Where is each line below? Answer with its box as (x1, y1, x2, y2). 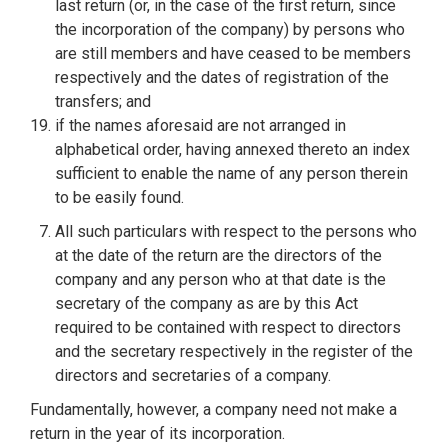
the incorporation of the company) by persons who (55, 20, 405, 40)
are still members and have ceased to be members (55, 44, 411, 64)
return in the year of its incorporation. (30, 424, 285, 444)
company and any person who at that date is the (55, 270, 386, 290)
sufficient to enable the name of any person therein (55, 164, 408, 184)
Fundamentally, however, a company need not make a (30, 400, 397, 420)
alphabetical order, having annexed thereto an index (55, 140, 410, 160)
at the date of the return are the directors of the (55, 246, 382, 266)
